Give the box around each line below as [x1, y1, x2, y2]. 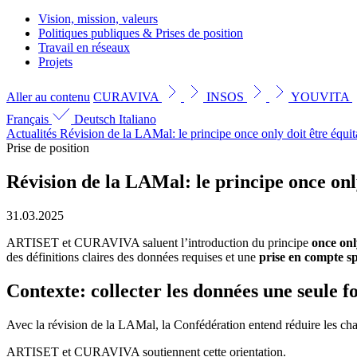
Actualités [6, 126, 57, 140]
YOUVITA [291, 89, 352, 104]
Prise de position [6, 140, 89, 155]
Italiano [119, 112, 156, 126]
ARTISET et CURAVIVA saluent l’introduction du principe [6, 235, 312, 249]
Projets [38, 54, 73, 69]
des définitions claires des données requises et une [6, 249, 259, 264]
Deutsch [74, 112, 119, 126]
